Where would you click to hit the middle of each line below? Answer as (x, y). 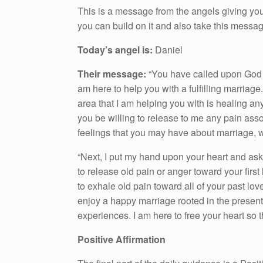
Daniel (168, 50)
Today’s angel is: (115, 50)
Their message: (112, 74)
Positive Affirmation (122, 240)
